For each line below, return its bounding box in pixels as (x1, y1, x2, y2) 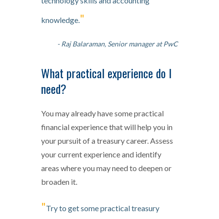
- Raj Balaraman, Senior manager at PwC (57, 39, 178, 48)
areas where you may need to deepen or (41, 163, 172, 173)
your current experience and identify (41, 149, 161, 159)
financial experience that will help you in (41, 122, 173, 131)
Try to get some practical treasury (46, 203, 159, 213)
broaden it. (41, 176, 79, 186)
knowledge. (41, 15, 80, 24)
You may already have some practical (41, 108, 164, 118)
